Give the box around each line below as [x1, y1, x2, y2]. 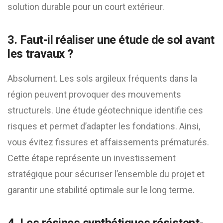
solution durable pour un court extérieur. [7, 1, 164, 12]
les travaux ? [7, 47, 73, 61]
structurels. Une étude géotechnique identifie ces [7, 105, 203, 115]
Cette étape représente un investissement [7, 153, 176, 163]
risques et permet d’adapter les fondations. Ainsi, [7, 121, 200, 131]
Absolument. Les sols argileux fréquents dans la [7, 73, 197, 84]
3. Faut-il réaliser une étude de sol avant [7, 33, 215, 47]
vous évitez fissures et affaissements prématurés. [7, 137, 209, 147]
